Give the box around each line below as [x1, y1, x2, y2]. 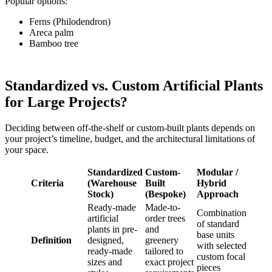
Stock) [87, 189, 114, 200]
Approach [197, 189, 239, 200]
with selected [197, 240, 246, 251]
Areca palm [29, 27, 73, 38]
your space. [5, 144, 49, 155]
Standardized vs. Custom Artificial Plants [5, 78, 263, 94]
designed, [87, 235, 124, 246]
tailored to [145, 246, 183, 257]
